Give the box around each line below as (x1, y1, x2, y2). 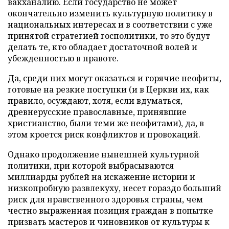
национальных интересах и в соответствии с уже (8, 19, 213, 30)
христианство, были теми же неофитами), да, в (8, 118, 204, 129)
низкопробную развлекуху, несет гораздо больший (8, 182, 221, 194)
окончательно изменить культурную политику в (8, 8, 213, 19)
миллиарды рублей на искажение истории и (8, 171, 195, 182)
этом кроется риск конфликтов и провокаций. (8, 129, 200, 140)
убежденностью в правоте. (8, 53, 119, 64)
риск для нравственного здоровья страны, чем (8, 194, 203, 205)
